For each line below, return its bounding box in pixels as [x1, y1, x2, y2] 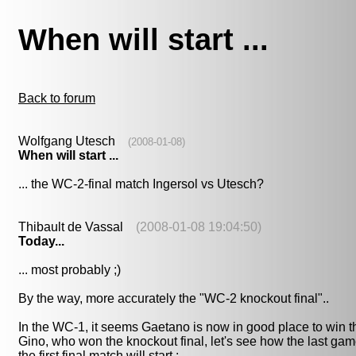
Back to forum [18, 91, 95, 106]
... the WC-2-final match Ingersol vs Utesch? [18, 177, 264, 192]
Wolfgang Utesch [18, 134, 128, 149]
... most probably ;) [18, 263, 121, 277]
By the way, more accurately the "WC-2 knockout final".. [18, 292, 329, 306]
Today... [18, 234, 64, 249]
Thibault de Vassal [18, 220, 136, 234]
